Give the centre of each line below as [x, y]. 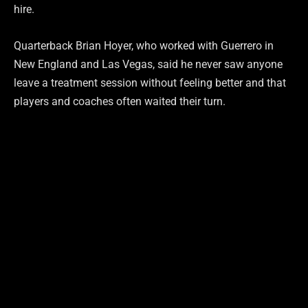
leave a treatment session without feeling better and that [150, 82]
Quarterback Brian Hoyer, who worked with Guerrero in [144, 45]
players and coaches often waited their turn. [120, 101]
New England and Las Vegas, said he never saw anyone [148, 64]
